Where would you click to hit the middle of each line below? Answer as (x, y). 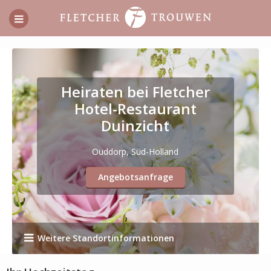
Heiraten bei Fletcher (135, 92)
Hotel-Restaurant (135, 109)
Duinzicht (135, 126)
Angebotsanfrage (135, 177)
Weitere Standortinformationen (106, 238)
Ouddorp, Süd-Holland (135, 152)
